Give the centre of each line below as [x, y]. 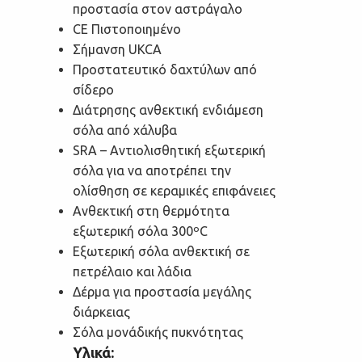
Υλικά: [93, 352]
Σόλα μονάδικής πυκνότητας [158, 332]
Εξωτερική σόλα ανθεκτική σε [161, 251]
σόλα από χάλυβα [125, 130]
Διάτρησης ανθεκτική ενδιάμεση [168, 109]
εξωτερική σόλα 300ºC [140, 231]
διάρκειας [101, 311]
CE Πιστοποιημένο [127, 29]
